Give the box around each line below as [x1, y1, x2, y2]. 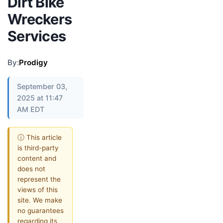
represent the [17, 175, 61, 183]
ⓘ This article [17, 133, 62, 141]
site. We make [17, 196, 62, 204]
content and [17, 154, 56, 162]
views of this [17, 185, 58, 194]
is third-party [17, 143, 59, 152]
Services [7, 27, 66, 45]
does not [17, 164, 45, 173]
